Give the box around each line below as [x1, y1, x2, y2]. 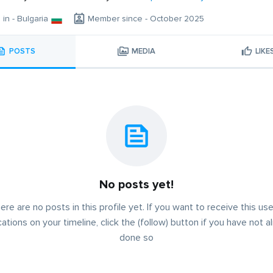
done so [119, 232, 154, 244]
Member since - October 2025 [88, 13, 204, 24]
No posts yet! [99, 177, 174, 193]
